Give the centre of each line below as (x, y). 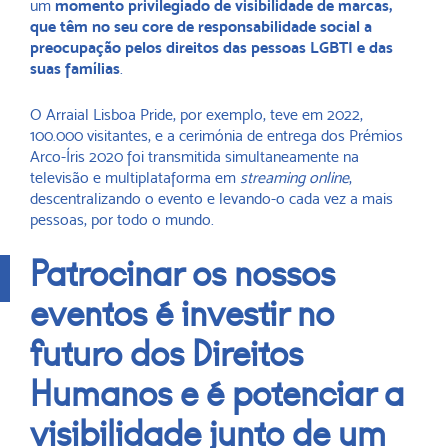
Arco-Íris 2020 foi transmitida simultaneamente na (194, 157)
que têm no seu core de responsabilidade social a (201, 27)
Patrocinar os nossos (182, 275)
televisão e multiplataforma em (135, 178)
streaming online (294, 178)
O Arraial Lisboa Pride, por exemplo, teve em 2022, (196, 115)
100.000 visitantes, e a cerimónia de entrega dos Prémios (216, 136)
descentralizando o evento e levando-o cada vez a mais (211, 199)
